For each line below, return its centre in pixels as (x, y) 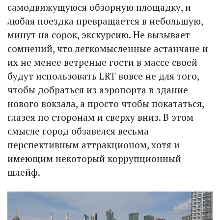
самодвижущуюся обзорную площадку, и (99, 7)
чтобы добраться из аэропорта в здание (98, 90)
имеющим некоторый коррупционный (94, 159)
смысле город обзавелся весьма (78, 131)
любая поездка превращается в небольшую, (105, 21)
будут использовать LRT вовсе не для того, (103, 76)
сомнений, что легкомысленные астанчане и (108, 49)
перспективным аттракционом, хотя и (94, 145)
